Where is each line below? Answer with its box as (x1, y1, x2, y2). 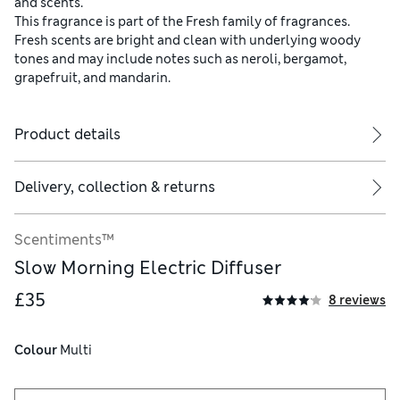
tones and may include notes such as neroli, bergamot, (14, 51, 346, 68)
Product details (14, 125, 121, 145)
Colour (14, 342, 57, 359)
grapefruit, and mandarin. (14, 70, 171, 87)
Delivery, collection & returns (14, 178, 215, 197)
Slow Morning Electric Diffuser (14, 256, 281, 280)
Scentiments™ (14, 230, 114, 250)
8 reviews (329, 291, 386, 308)
